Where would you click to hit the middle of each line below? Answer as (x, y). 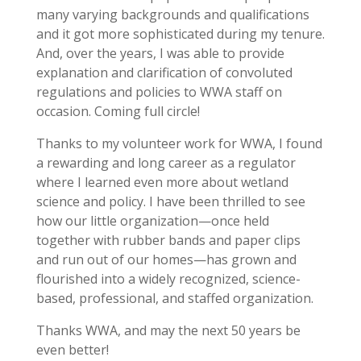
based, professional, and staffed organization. (174, 298)
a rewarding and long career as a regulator (166, 162)
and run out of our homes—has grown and (166, 259)
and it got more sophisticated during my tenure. (180, 33)
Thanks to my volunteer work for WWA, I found (179, 143)
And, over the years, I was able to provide (160, 53)
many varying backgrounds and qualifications (172, 14)
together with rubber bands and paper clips (168, 240)
